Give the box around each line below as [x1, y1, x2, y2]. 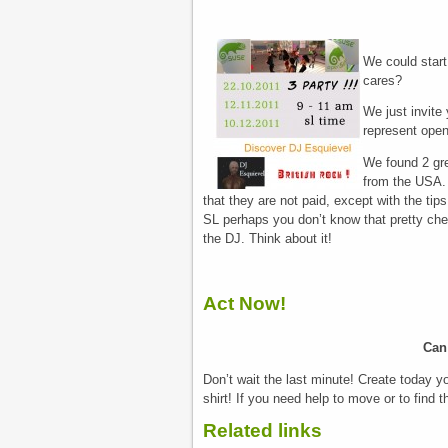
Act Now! [203, 292, 286, 314]
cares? [363, 72, 402, 88]
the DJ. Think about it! [203, 231, 332, 247]
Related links [203, 420, 322, 442]
